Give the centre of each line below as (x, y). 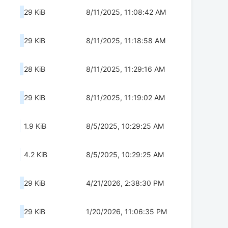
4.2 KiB (36, 155)
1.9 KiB (35, 126)
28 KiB (35, 69)
